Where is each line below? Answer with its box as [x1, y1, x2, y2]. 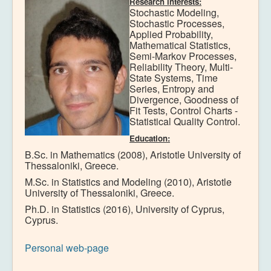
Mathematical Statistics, [129, 38, 230, 52]
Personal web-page [25, 240, 109, 255]
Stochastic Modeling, [129, 5, 219, 19]
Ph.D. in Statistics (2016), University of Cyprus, [25, 201, 224, 216]
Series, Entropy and [129, 81, 214, 96]
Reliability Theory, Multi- [129, 59, 233, 74]
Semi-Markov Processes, [129, 48, 237, 63]
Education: [129, 132, 170, 144]
